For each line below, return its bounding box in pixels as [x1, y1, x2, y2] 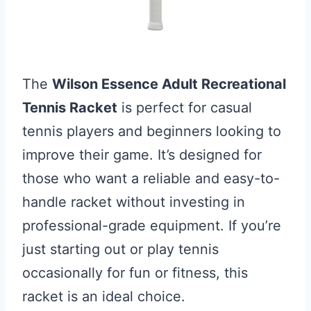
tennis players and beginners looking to [22, 123, 281, 140]
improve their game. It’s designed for [22, 146, 262, 163]
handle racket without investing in [22, 194, 245, 210]
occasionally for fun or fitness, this [22, 264, 248, 281]
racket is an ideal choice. [22, 288, 185, 305]
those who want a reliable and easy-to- [22, 170, 280, 187]
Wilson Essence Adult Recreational [52, 76, 286, 92]
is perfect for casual [117, 99, 252, 116]
